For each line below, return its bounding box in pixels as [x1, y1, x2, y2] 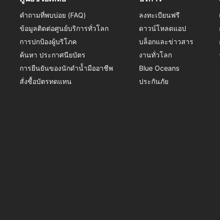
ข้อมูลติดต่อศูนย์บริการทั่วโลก [20, 24, 109, 32]
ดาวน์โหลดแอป [138, 24, 186, 32]
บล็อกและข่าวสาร [138, 37, 193, 46]
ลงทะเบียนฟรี [138, 11, 180, 19]
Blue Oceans [138, 64, 179, 72]
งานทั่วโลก [138, 51, 172, 59]
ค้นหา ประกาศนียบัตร [20, 51, 85, 59]
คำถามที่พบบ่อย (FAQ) [20, 11, 86, 19]
